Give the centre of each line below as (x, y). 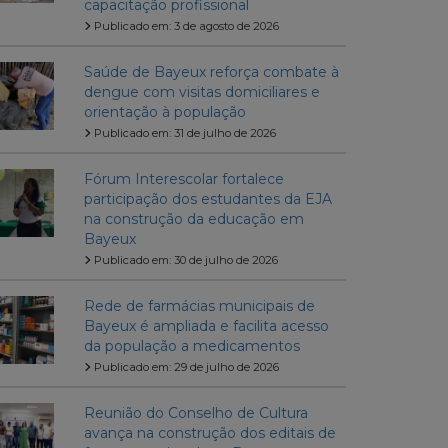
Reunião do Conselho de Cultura (195, 413)
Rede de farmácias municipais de (199, 306)
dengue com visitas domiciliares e (201, 92)
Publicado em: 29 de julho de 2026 (184, 367)
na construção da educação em (193, 219)
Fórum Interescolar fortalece (183, 179)
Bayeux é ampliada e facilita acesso (206, 326)
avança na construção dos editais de (209, 433)
